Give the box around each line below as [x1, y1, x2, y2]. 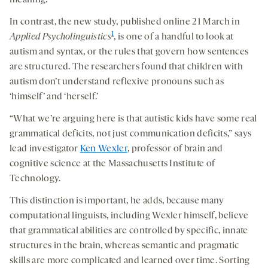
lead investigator [10, 144, 80, 154]
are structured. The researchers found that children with [10, 62, 243, 72]
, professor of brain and [127, 144, 223, 154]
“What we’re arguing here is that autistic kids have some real [10, 114, 257, 124]
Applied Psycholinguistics [10, 32, 111, 42]
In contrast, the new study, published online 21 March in [10, 17, 240, 28]
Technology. [10, 174, 61, 184]
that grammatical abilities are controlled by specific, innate [10, 226, 248, 236]
